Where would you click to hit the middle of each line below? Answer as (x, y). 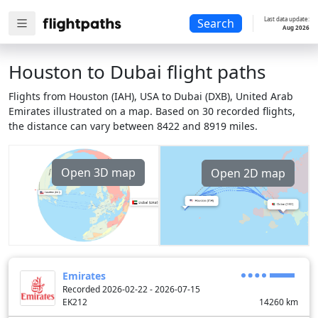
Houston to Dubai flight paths (137, 72)
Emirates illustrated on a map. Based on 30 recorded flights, (152, 111)
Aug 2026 (296, 27)
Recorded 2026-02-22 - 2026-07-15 (131, 289)
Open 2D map (248, 173)
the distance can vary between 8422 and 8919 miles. (133, 126)
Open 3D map (98, 172)
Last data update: (287, 19)
